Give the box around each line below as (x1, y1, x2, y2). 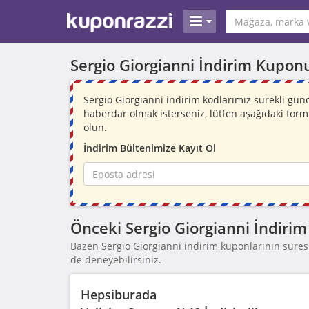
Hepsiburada (81, 286, 157, 303)
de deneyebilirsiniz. (70, 253, 161, 266)
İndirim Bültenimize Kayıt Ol (83, 141, 216, 154)
